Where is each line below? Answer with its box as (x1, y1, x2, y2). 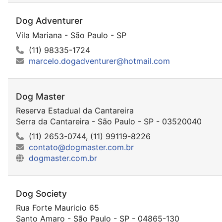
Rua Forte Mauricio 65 (16, 203, 99, 213)
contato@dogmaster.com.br (29, 142, 134, 152)
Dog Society (16, 188, 67, 199)
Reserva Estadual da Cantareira (16, 105, 134, 115)
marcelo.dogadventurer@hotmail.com (29, 55, 170, 66)
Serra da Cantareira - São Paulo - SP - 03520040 (16, 116, 202, 126)
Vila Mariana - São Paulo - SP (16, 30, 126, 40)
